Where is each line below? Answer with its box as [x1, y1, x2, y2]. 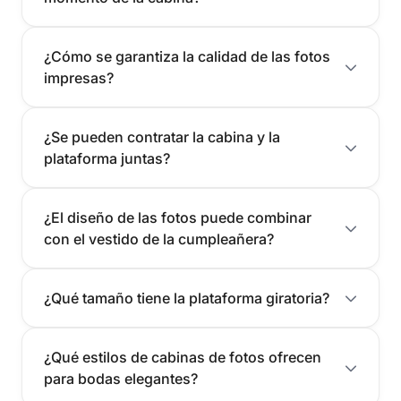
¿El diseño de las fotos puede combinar [44, 209, 311, 227]
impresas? [44, 69, 114, 88]
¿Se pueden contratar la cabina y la [44, 128, 280, 147]
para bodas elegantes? [44, 370, 198, 388]
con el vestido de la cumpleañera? [44, 230, 274, 249]
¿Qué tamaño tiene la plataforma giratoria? [44, 289, 329, 308]
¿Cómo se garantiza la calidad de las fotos [44, 47, 330, 66]
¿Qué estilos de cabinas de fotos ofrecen [44, 348, 321, 367]
